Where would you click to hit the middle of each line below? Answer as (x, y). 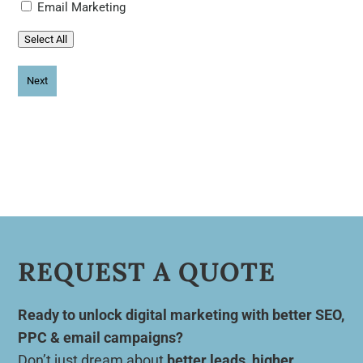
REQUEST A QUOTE (147, 271)
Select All (46, 39)
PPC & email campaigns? (101, 337)
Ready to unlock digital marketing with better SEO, (181, 314)
